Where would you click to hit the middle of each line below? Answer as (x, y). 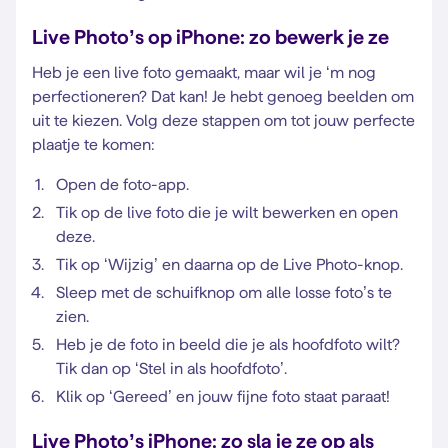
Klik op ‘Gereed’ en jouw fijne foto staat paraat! (223, 396)
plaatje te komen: (93, 144)
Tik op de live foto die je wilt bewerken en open (227, 212)
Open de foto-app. (122, 184)
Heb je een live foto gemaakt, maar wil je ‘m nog (204, 72)
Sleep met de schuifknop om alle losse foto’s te (224, 292)
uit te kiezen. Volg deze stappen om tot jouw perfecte (223, 120)
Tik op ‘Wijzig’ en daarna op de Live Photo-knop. (229, 264)
